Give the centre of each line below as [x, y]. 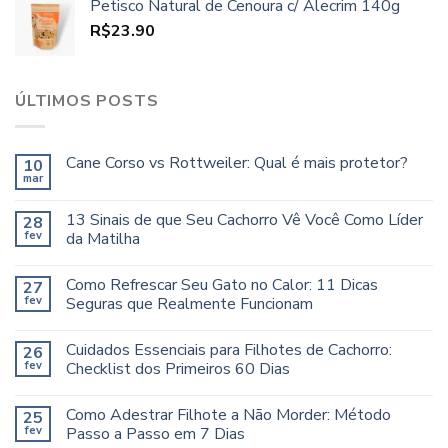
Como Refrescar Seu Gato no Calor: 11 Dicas [222, 284]
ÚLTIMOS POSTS [87, 101]
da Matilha [103, 238]
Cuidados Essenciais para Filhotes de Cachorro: [229, 349]
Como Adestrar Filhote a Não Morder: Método [228, 414]
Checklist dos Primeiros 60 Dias [178, 368]
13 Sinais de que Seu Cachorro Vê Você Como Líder [244, 219]
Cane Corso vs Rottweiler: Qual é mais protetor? [237, 162]
